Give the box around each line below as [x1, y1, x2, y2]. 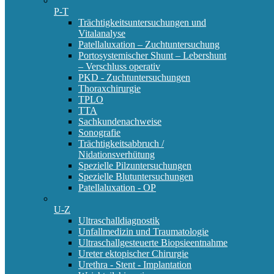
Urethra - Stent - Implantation [78, 259, 191, 270]
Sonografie [78, 127, 120, 138]
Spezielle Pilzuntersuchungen [78, 160, 191, 171]
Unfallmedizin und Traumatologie [78, 226, 209, 237]
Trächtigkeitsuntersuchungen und [78, 17, 206, 28]
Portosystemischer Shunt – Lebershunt [78, 50, 226, 61]
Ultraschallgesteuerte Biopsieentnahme [78, 237, 228, 248]
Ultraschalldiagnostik [78, 215, 160, 226]
